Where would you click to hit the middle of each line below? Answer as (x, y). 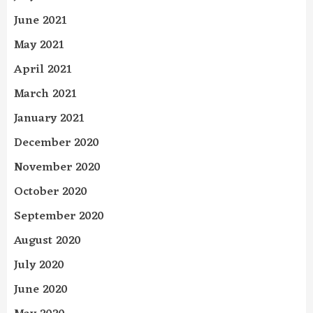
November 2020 (57, 168)
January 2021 (49, 119)
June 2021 (40, 21)
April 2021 (43, 70)
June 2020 (41, 290)
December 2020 (57, 144)
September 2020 (59, 217)
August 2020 (48, 241)
